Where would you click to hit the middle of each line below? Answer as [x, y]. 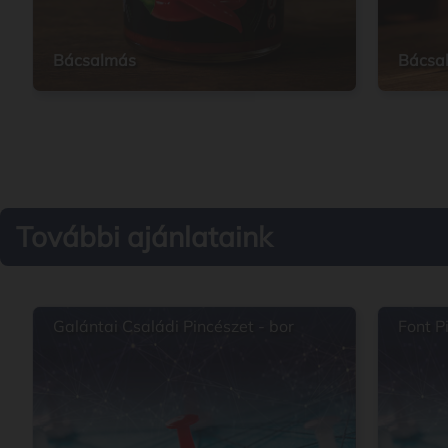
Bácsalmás [94, 59]
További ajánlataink [144, 237]
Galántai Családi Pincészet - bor [173, 325]
